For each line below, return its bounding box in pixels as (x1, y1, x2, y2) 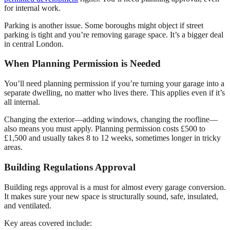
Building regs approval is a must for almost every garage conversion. (4, 182, 226, 191)
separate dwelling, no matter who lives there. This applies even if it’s (4, 88, 225, 98)
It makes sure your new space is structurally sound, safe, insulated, (4, 191, 218, 201)
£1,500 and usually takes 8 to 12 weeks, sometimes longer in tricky (4, 133, 221, 143)
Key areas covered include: (4, 218, 92, 227)
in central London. (4, 39, 64, 48)
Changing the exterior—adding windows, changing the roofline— (4, 115, 218, 124)
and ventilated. (4, 201, 51, 210)
